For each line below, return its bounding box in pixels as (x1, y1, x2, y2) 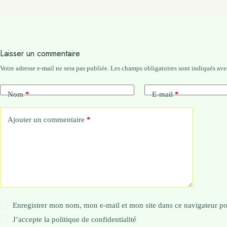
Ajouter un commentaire (8, 116, 85, 124)
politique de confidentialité (52, 215, 137, 223)
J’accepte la (13, 215, 52, 223)
